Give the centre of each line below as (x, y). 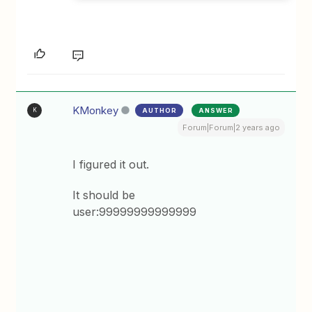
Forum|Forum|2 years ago (231, 127)
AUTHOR (160, 110)
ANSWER (216, 110)
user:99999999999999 (135, 211)
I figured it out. (111, 164)
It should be (106, 195)
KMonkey (96, 110)
